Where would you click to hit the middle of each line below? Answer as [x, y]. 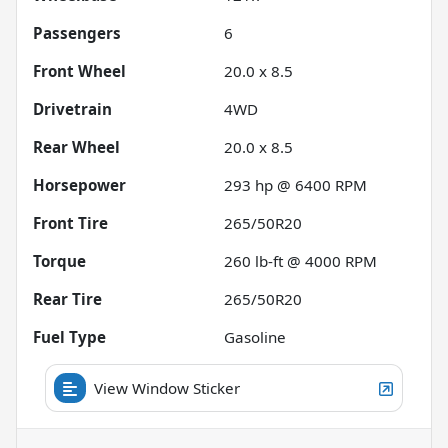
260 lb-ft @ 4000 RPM [300, 260]
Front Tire [70, 222]
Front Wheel [79, 70]
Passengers [77, 32]
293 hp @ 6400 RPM [295, 184]
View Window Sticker [167, 387]
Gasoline [255, 336]
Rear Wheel [76, 146]
